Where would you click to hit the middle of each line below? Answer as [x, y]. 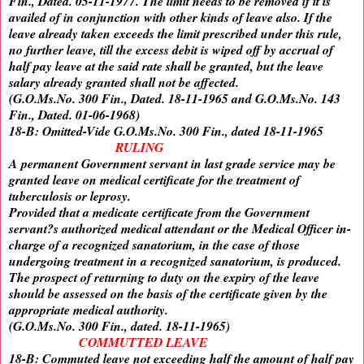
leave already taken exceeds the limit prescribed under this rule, [175, 34]
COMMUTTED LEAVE [143, 342]
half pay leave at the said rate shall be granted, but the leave [166, 66]
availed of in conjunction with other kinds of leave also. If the [171, 17]
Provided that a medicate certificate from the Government [159, 212]
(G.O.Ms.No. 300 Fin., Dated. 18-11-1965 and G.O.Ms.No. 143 [175, 99]
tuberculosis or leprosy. [70, 196]
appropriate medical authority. [89, 310]
